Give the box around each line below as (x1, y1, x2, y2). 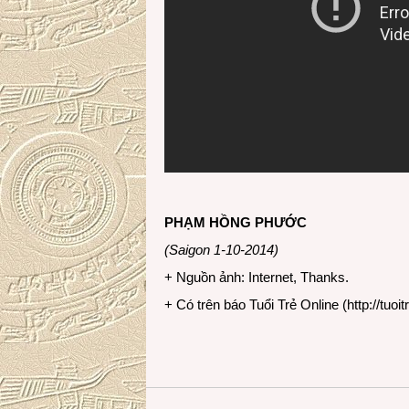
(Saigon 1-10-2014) (164, 242, 278, 257)
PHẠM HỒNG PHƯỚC (164, 215, 307, 230)
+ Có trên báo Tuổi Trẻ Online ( (164, 297, 347, 312)
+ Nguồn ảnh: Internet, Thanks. (164, 269, 349, 285)
